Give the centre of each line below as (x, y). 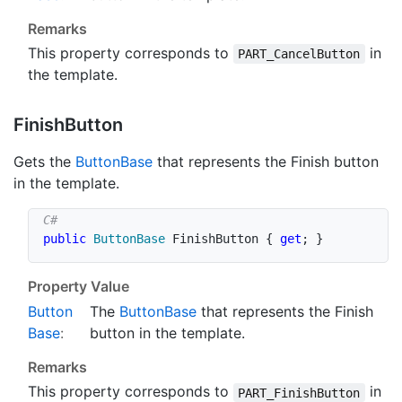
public (65, 239)
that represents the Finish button (266, 162)
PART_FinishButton (299, 393)
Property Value (79, 287)
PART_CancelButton (299, 54)
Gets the (44, 162)
